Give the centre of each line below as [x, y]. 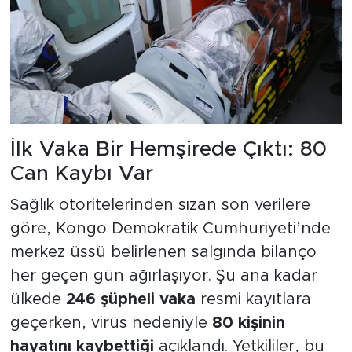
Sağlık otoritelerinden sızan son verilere [160, 205]
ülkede [38, 299]
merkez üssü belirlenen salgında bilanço [163, 252]
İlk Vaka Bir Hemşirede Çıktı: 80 [168, 150]
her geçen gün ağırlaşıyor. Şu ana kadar [163, 275]
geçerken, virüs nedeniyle [111, 323]
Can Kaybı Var [81, 174]
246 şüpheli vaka [130, 299]
